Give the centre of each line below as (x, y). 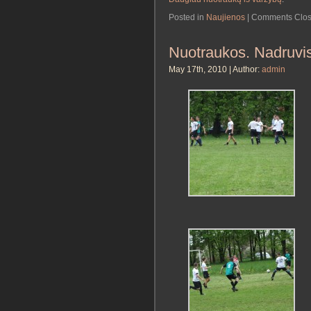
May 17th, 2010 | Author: (215, 70)
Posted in (187, 17)
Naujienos (226, 17)
